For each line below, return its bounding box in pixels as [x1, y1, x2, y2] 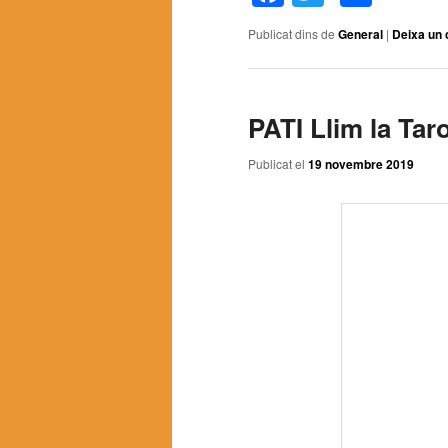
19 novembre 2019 [308, 154, 414, 173]
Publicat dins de [248, 25, 335, 43]
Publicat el [248, 154, 308, 172]
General [338, 25, 383, 44]
